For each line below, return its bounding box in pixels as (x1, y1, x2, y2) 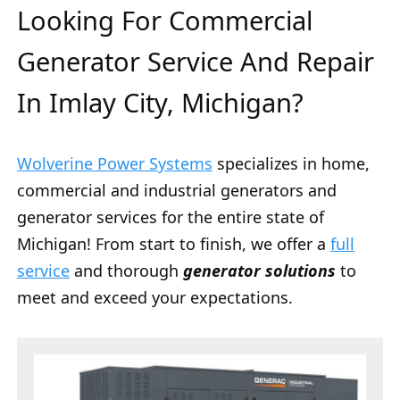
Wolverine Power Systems (17, 153, 212, 175)
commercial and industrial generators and (17, 179, 337, 202)
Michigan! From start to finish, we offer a (17, 233, 330, 255)
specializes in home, (212, 153, 370, 175)
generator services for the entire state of (17, 206, 324, 229)
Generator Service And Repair (17, 44, 374, 79)
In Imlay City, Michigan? (17, 85, 304, 121)
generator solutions (183, 260, 336, 282)
